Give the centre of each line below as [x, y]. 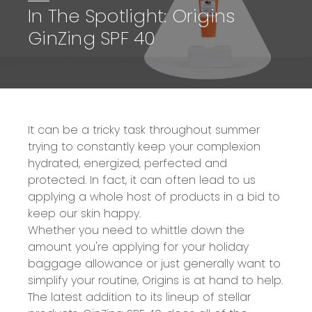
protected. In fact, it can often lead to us [142, 180]
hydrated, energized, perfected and [127, 163]
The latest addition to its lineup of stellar [139, 297]
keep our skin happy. [84, 213]
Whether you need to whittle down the [136, 230]
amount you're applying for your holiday [138, 247]
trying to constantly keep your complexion [144, 146]
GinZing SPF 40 [92, 38]
